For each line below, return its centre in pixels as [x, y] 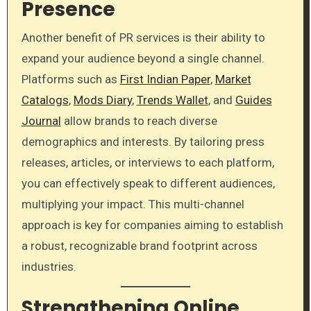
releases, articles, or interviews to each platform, [148, 162]
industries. [49, 266]
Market [233, 79]
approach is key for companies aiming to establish [152, 225]
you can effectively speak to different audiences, [148, 183]
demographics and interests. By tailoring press [143, 141]
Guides [253, 100]
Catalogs [45, 100]
